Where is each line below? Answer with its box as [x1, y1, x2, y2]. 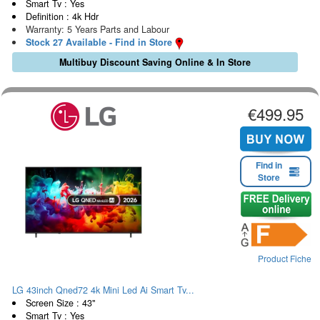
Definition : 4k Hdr [25, 10, 99, 24]
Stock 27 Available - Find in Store [25, 36, 172, 49]
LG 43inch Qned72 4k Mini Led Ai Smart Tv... [12, 283, 194, 296]
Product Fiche [258, 251, 311, 264]
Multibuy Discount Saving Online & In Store [59, 56, 251, 69]
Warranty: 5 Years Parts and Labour [25, 23, 169, 36]
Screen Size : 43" [25, 296, 95, 309]
